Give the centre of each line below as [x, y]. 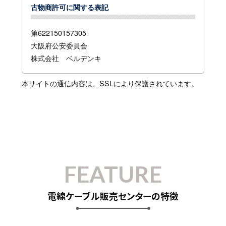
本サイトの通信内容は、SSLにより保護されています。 [110, 83]
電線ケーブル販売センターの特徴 [113, 195]
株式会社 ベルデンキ [66, 58]
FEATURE [113, 174]
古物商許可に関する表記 [69, 7]
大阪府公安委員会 [59, 45]
